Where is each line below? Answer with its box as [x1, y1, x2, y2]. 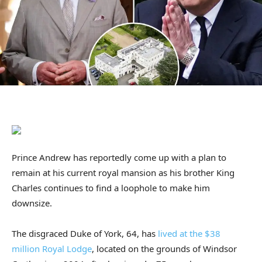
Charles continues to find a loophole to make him [12, 182, 210, 194]
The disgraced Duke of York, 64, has [12, 227, 158, 240]
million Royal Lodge [12, 243, 92, 255]
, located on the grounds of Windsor [92, 243, 237, 255]
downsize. [12, 197, 52, 209]
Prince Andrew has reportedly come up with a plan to [12, 151, 226, 164]
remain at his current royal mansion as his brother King [12, 167, 235, 179]
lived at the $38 [158, 227, 220, 240]
